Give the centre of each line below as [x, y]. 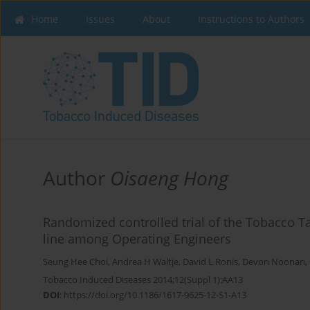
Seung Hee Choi [75, 262]
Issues [100, 19]
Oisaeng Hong [169, 178]
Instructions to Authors [251, 19]
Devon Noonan [274, 262]
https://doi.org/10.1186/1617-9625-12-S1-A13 [155, 295]
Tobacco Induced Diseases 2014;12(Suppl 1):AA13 [143, 280]
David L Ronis [210, 262]
